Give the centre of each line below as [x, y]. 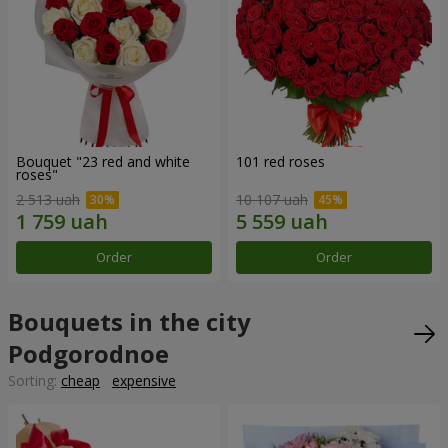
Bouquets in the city [129, 322]
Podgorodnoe [88, 354]
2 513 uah [48, 200]
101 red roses [280, 161]
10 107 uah [272, 200]
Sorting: [34, 381]
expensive [144, 381]
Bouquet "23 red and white [103, 161]
